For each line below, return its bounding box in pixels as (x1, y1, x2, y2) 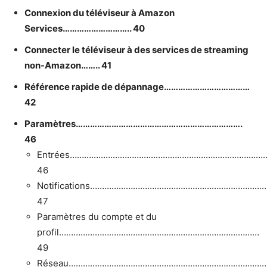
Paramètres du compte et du (37, 210, 157, 222)
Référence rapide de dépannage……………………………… (24, 80, 249, 92)
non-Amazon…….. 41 (24, 59, 111, 71)
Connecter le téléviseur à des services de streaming (24, 44, 249, 55)
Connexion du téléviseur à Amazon (24, 7, 175, 18)
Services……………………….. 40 (24, 22, 145, 34)
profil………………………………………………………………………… (37, 226, 259, 238)
